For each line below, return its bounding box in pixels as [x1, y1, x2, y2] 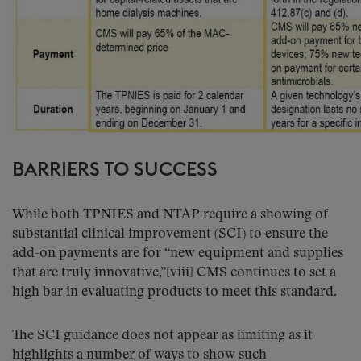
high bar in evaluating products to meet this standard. [12, 285, 337, 299]
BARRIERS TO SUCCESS [12, 160, 218, 180]
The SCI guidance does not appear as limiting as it [12, 329, 313, 342]
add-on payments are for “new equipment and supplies [12, 247, 343, 260]
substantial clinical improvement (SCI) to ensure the [12, 227, 328, 241]
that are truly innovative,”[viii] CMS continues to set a [12, 266, 336, 280]
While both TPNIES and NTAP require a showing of [12, 208, 328, 222]
